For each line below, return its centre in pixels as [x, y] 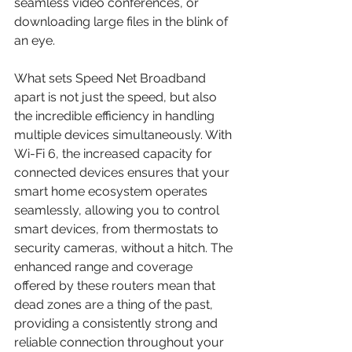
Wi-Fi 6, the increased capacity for [115, 153]
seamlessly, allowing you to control [118, 210]
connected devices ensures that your [123, 172]
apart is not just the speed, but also [117, 97]
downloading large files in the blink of [123, 21]
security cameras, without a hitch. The [125, 247]
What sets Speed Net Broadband [112, 78]
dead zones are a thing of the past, [115, 304]
